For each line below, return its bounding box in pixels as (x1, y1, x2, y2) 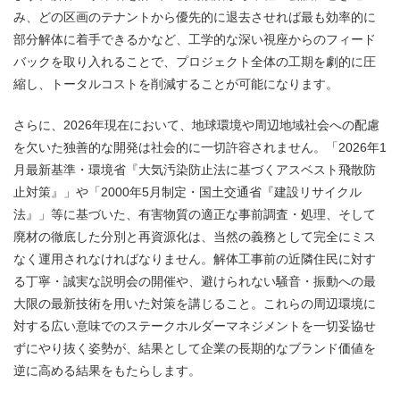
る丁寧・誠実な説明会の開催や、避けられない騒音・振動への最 (13, 274, 376, 289)
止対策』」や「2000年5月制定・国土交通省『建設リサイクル (13, 185, 362, 200)
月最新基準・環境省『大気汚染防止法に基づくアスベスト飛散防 (13, 162, 376, 178)
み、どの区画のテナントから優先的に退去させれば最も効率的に (13, 9, 376, 24)
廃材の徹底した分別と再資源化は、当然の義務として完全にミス (13, 229, 376, 245)
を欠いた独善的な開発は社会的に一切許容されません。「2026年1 (13, 140, 387, 155)
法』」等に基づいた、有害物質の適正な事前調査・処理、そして (13, 207, 376, 222)
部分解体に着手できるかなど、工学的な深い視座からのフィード (13, 31, 376, 46)
